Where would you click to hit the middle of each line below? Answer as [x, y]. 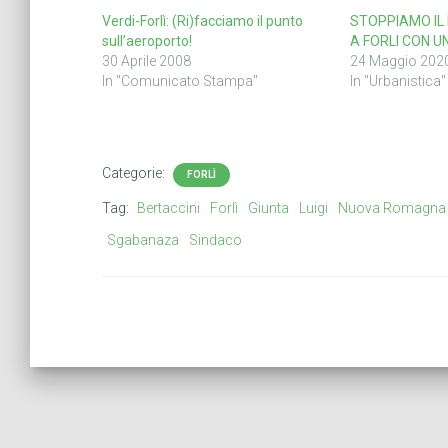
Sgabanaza [143, 240]
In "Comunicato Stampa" [180, 81]
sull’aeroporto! [147, 41]
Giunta [268, 208]
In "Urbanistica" [397, 81]
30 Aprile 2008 [146, 61]
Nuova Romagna [392, 208]
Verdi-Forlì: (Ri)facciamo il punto [202, 21]
